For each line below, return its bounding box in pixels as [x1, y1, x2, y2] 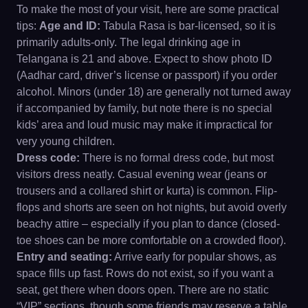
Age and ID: [39, 19, 100, 32]
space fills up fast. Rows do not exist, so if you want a [16, 267, 274, 279]
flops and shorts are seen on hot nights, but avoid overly [16, 201, 287, 213]
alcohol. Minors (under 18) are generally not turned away [16, 85, 291, 98]
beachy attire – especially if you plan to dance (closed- [16, 217, 280, 230]
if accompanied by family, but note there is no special [16, 102, 272, 114]
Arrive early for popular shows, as [112, 250, 276, 263]
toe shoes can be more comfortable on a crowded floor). [16, 234, 286, 246]
